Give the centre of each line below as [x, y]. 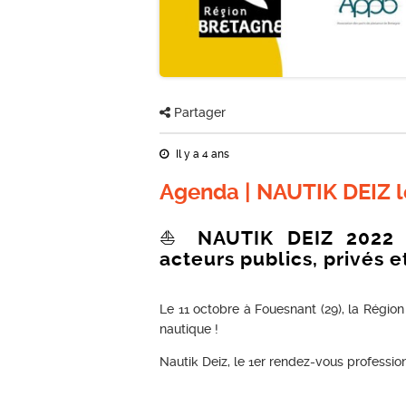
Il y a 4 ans [202, 155]
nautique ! [189, 329]
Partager [198, 113]
